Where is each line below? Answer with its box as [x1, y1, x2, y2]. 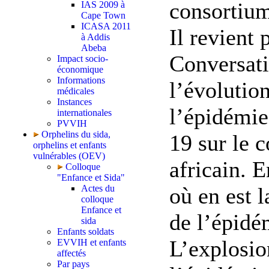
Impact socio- [57, 53, 108, 64]
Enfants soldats [57, 226, 114, 237]
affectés [57, 248, 86, 258]
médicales [57, 86, 94, 96]
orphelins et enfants [33, 140, 106, 150]
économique [57, 64, 103, 74]
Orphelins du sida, [41, 129, 110, 139]
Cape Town [81, 10, 125, 20]
